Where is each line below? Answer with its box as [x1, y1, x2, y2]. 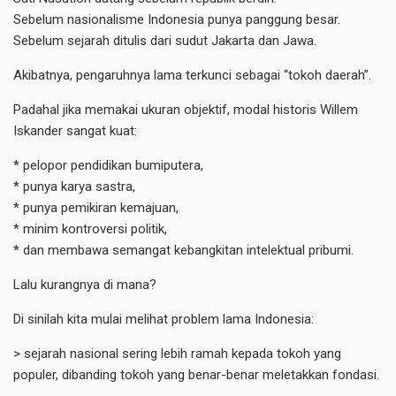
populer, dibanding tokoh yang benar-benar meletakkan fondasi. [13, 366, 379, 383]
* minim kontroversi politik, [13, 220, 167, 237]
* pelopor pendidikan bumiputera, [13, 156, 203, 173]
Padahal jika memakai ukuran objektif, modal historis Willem [13, 101, 358, 118]
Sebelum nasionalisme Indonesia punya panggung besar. [13, 11, 340, 27]
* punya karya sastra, [13, 178, 135, 194]
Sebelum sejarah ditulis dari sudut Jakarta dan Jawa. [13, 32, 316, 49]
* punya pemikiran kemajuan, [13, 199, 179, 216]
